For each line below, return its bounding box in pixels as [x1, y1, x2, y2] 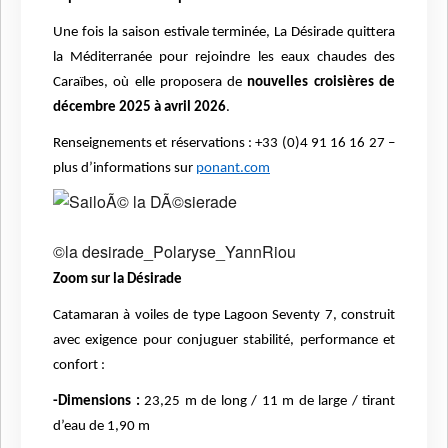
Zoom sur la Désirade [53, 272, 182, 288]
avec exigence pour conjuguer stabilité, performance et [53, 333, 395, 349]
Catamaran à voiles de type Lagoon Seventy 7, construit [53, 308, 395, 324]
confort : [53, 358, 105, 374]
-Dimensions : [53, 394, 140, 410]
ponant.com [196, 161, 270, 177]
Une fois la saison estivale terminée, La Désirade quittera [53, 25, 395, 41]
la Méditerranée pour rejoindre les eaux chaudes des [53, 50, 395, 66]
